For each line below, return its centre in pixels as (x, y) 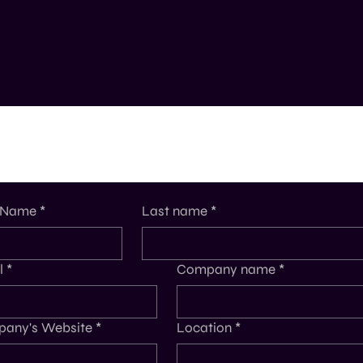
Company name (226, 269)
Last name (175, 211)
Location (205, 327)
